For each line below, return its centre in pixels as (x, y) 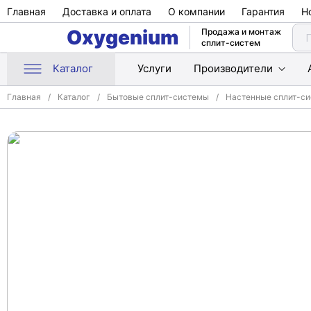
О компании (196, 11)
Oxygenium (123, 37)
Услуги (154, 68)
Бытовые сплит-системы (158, 97)
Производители (233, 68)
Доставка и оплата (107, 11)
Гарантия (263, 11)
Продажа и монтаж (241, 32)
